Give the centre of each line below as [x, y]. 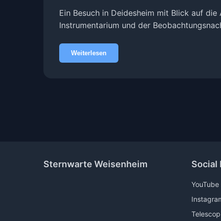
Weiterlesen [89, 53]
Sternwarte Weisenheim [95, 164]
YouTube [205, 184]
